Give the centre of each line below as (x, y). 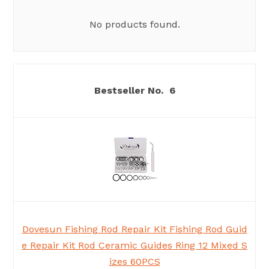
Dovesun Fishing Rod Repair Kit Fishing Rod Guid (134, 229)
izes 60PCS (134, 262)
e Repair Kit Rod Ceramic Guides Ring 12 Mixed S (134, 246)
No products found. (134, 25)
